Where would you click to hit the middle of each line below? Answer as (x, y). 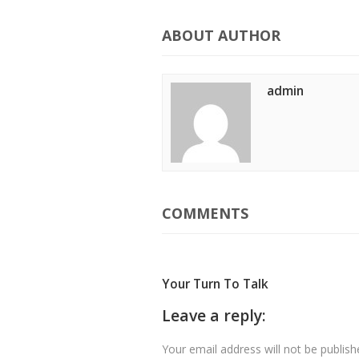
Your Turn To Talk (215, 284)
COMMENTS (205, 213)
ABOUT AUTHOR (221, 35)
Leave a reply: (214, 315)
